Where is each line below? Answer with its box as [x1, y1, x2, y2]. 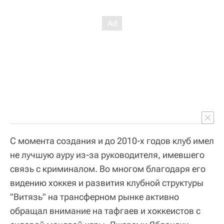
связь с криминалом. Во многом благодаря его [10, 163, 205, 174]
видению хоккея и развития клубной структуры [10, 177, 203, 188]
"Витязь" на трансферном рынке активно [10, 191, 179, 202]
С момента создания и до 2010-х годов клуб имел [10, 135, 214, 146]
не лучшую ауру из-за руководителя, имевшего [10, 149, 204, 160]
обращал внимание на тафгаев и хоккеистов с [10, 205, 200, 216]
